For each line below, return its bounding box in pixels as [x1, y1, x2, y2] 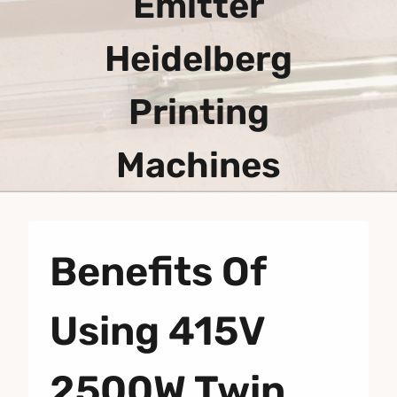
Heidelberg [105, 37, 292, 80]
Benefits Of [50, 247, 266, 295]
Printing [128, 90, 269, 133]
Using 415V [50, 307, 265, 354]
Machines [116, 144, 281, 186]
